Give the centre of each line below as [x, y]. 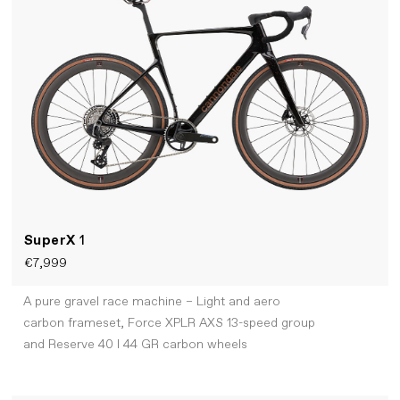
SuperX [52, 240]
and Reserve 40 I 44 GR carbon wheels [135, 345]
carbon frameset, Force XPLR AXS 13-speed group [169, 324]
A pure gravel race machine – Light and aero [151, 302]
